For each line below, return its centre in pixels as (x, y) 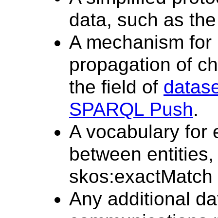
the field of (116, 87)
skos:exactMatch (141, 176)
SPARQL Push (131, 109)
